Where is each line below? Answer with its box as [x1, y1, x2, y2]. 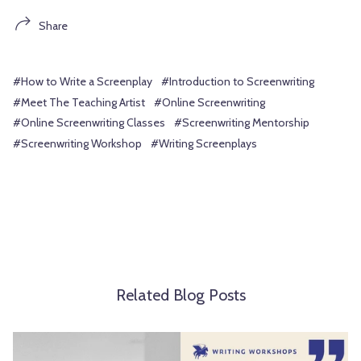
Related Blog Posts [115, 285, 246, 305]
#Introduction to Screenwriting [161, 74, 314, 89]
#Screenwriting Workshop [13, 135, 142, 151]
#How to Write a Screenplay [13, 74, 152, 89]
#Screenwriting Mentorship [174, 115, 309, 131]
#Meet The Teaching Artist [13, 94, 145, 110]
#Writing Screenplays [151, 135, 257, 151]
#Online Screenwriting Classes [13, 115, 165, 131]
